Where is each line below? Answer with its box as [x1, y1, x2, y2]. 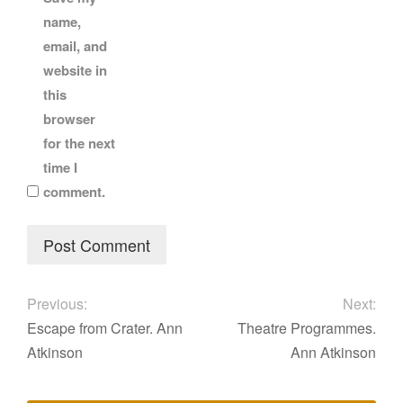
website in [43, 60, 107, 81]
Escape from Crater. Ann [27, 318, 183, 339]
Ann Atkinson [291, 342, 376, 363]
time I [43, 157, 77, 178]
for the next [43, 133, 115, 154]
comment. [43, 182, 105, 202]
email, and [43, 36, 107, 57]
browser [43, 109, 95, 130]
